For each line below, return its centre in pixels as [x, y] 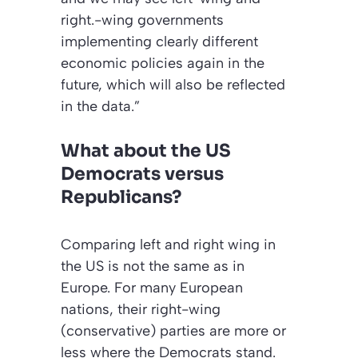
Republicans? [121, 197]
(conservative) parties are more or [173, 330]
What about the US [146, 150]
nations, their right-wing [141, 309]
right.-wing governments [142, 20]
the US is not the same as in [153, 266]
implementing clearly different [159, 41]
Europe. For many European [152, 287]
